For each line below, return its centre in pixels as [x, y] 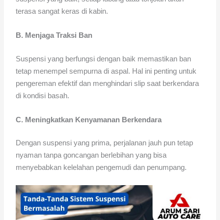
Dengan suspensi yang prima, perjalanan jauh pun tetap [105, 143]
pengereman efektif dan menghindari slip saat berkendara [108, 83]
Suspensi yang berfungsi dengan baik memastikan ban [104, 58]
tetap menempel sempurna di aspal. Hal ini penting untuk [106, 71]
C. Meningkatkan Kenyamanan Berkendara [89, 119]
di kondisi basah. [43, 95]
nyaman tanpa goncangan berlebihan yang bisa [91, 155]
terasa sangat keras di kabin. [62, 11]
